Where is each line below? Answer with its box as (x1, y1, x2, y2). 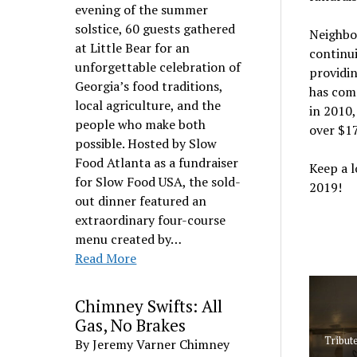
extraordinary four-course (75, 211, 226, 229)
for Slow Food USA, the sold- (75, 173, 241, 190)
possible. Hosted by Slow (75, 135, 218, 152)
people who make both (75, 116, 206, 133)
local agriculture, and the (75, 96, 222, 114)
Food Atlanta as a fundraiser (75, 154, 239, 171)
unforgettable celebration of (75, 58, 241, 76)
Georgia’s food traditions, (75, 77, 223, 95)
